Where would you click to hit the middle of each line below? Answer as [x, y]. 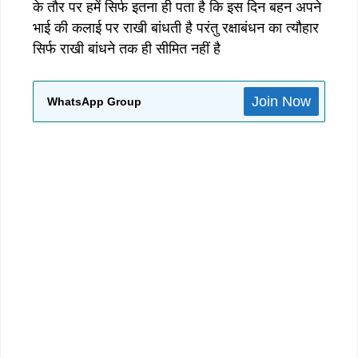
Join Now [281, 101]
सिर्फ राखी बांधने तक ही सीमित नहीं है [127, 48]
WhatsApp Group [94, 101]
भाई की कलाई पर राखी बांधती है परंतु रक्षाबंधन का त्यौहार [176, 28]
